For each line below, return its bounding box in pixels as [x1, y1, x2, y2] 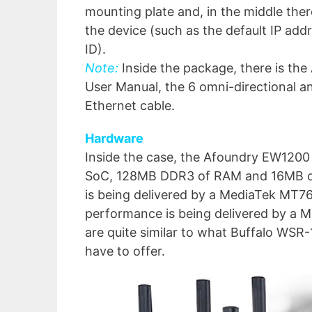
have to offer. [85, 244, 165, 259]
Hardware [85, 131, 143, 146]
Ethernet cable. [85, 98, 175, 114]
